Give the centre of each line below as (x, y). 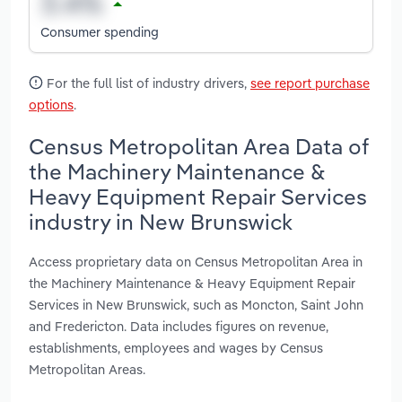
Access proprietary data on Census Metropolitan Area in (196, 261)
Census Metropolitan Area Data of (199, 146)
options (51, 105)
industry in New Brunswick (161, 221)
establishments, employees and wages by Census (176, 347)
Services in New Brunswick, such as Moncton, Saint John (196, 304)
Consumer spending (100, 31)
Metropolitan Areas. (87, 369)
